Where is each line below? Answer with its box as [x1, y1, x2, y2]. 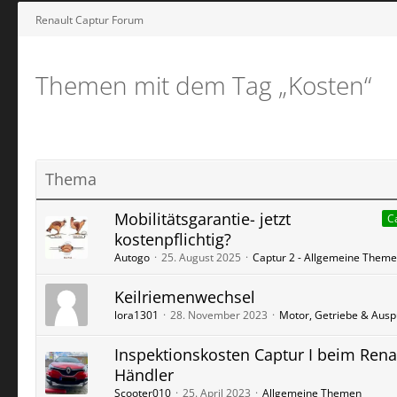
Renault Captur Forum [35, 12, 144, 27]
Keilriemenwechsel [114, 286, 255, 307]
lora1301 [114, 307, 159, 323]
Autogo [114, 250, 150, 265]
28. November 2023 [170, 307, 268, 323]
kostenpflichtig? [114, 229, 231, 250]
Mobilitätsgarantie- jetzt [114, 208, 291, 230]
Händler [114, 364, 174, 385]
